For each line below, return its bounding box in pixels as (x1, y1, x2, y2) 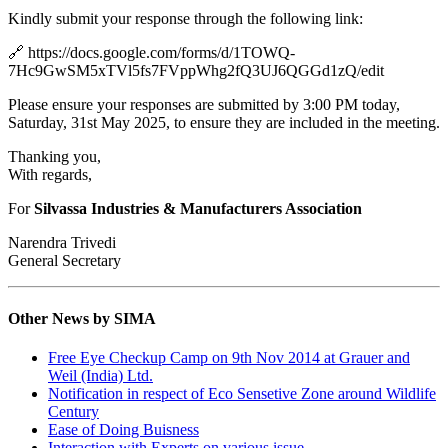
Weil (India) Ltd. (48, 366, 153, 384)
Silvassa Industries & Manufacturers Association (34, 200, 362, 218)
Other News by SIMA (8, 309, 156, 327)
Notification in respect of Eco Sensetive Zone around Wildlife (48, 384, 436, 402)
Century (48, 402, 99, 420)
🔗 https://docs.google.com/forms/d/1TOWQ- (8, 44, 295, 62)
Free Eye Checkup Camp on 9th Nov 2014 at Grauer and (48, 348, 410, 366)
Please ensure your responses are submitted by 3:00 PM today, (8, 96, 400, 114)
